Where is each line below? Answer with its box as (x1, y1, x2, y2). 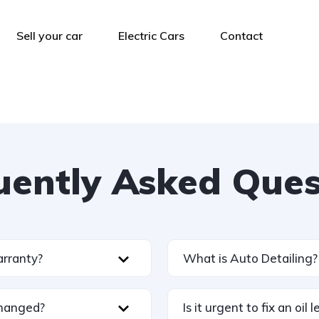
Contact (220, 28, 263, 43)
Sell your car (16, 28, 83, 43)
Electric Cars (118, 28, 184, 43)
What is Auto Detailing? (183, 251, 318, 266)
